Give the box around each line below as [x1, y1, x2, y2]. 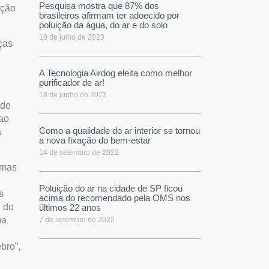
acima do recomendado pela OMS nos [38, 193, 190, 203]
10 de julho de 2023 [38, 33, 104, 41]
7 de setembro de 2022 [38, 216, 115, 224]
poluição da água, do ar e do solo [38, 20, 168, 30]
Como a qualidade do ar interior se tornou [38, 125, 200, 136]
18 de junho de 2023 [38, 91, 107, 99]
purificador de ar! [38, 77, 104, 88]
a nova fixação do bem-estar [38, 135, 151, 145]
